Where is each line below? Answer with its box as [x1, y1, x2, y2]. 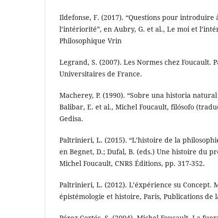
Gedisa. [59, 114, 83, 124]
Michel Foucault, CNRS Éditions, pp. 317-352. [59, 159, 205, 168]
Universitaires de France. [59, 69, 142, 79]
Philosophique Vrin [59, 36, 122, 46]
